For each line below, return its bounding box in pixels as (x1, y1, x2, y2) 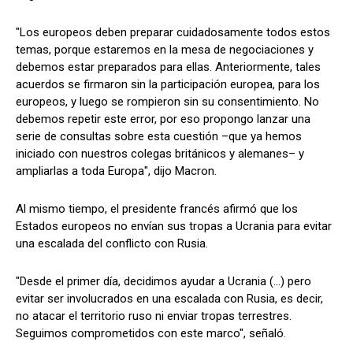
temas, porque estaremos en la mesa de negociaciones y (16, 43, 314, 58)
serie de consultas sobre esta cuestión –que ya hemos (16, 129, 302, 144)
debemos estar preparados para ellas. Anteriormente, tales (16, 60, 321, 75)
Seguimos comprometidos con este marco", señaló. (16, 326, 286, 341)
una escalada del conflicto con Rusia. (16, 236, 208, 251)
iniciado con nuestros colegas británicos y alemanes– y (16, 147, 304, 162)
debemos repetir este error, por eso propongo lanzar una (16, 112, 310, 127)
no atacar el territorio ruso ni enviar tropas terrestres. (16, 309, 292, 324)
